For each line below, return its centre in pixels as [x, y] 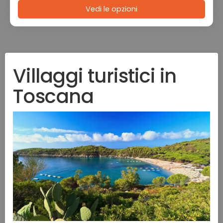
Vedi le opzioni [111, 9]
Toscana [53, 97]
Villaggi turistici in [95, 76]
